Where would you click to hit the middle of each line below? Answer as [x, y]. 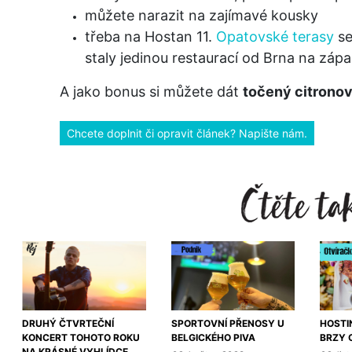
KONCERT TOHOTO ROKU [81, 338]
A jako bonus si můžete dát [151, 91]
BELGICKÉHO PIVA [213, 338]
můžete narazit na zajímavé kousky [202, 15]
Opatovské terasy [275, 36]
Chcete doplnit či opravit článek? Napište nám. [187, 133]
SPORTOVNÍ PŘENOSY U [227, 324]
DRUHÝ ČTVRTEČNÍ [68, 324]
